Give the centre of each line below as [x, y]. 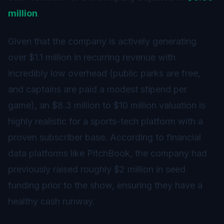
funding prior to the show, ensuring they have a [105, 185]
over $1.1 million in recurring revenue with [92, 57]
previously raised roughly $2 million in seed [97, 169]
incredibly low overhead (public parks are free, [104, 73]
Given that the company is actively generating [102, 41]
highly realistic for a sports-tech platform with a [105, 121]
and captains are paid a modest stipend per [97, 89]
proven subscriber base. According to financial [104, 137]
